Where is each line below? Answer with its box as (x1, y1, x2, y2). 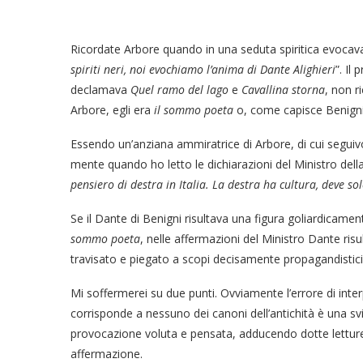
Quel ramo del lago (130, 82, 228, 98)
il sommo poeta (154, 102, 233, 118)
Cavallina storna (241, 82, 325, 98)
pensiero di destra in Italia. (70, 177, 209, 193)
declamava (70, 82, 130, 98)
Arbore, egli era (70, 102, 154, 118)
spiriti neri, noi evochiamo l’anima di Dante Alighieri (70, 62, 335, 78)
